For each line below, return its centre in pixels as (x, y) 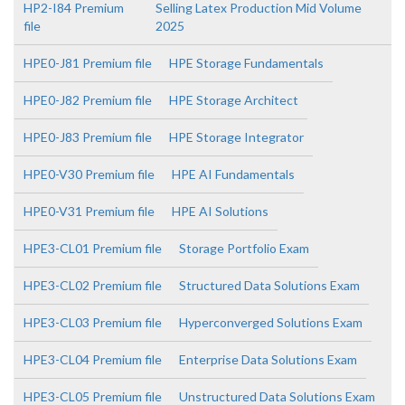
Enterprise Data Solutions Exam (268, 359)
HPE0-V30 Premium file (89, 174)
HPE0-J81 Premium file (88, 63)
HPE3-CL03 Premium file (93, 322)
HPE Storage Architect (234, 100)
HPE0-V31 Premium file (89, 211)
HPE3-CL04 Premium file (93, 359)
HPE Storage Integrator (236, 137)
